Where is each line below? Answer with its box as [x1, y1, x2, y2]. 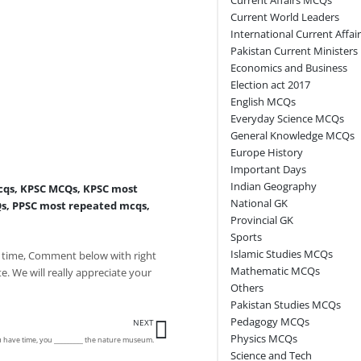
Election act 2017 [230, 77, 310, 92]
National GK [230, 195, 288, 210]
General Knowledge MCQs [230, 127, 355, 143]
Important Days [230, 161, 306, 176]
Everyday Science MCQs [230, 110, 344, 126]
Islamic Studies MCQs [230, 246, 333, 261]
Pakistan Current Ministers [230, 43, 358, 58]
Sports [230, 229, 262, 244]
